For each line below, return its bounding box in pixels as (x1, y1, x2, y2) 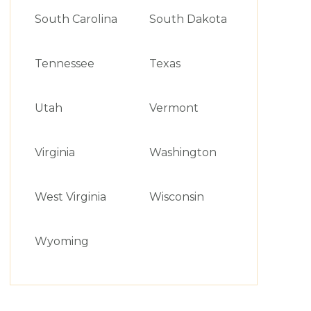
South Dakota (149, 12, 227, 26)
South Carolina (34, 12, 117, 26)
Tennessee (34, 57, 94, 70)
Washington (149, 146, 217, 159)
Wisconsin (149, 190, 204, 203)
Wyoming (34, 235, 89, 248)
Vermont (149, 101, 199, 115)
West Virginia (34, 190, 106, 203)
